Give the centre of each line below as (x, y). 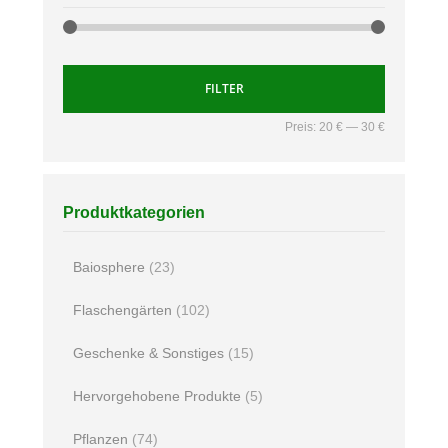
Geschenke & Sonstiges (148, 353)
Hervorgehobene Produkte (156, 396)
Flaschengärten (122, 310)
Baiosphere (108, 267)
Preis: (302, 127)
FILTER (224, 88)
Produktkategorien (133, 212)
